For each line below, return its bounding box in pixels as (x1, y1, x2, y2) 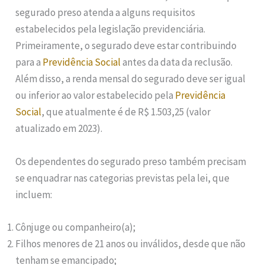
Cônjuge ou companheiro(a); (15, 220, 136, 234)
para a (15, 56, 43, 69)
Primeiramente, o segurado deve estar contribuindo (15, 39, 237, 53)
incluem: (15, 188, 53, 201)
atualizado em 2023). (15, 122, 103, 135)
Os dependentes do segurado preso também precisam (15, 154, 247, 168)
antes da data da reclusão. (121, 56, 233, 69)
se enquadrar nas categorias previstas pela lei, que (15, 171, 230, 185)
